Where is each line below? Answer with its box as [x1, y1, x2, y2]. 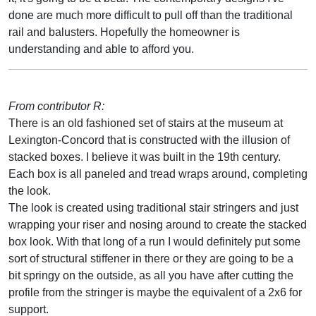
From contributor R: [8, 99, 104, 112]
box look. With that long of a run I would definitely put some [8, 235, 300, 248]
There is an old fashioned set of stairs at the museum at [8, 116, 283, 129]
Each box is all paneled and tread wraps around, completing [8, 167, 308, 180]
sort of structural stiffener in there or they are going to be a [8, 252, 293, 265]
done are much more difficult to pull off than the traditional [8, 8, 293, 21]
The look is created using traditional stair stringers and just [8, 201, 298, 214]
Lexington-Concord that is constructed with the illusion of [8, 133, 290, 146]
